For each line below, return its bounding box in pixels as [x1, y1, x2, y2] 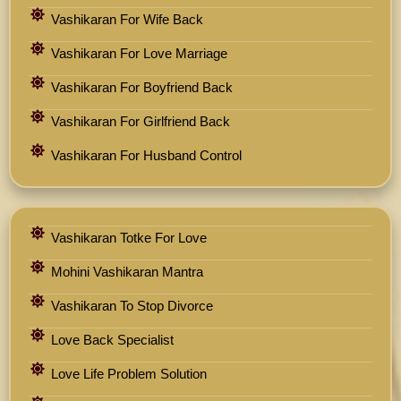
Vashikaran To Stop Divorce [51, 298, 213, 314]
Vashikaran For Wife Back [51, 12, 203, 28]
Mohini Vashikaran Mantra [51, 264, 203, 280]
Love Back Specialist [51, 332, 174, 348]
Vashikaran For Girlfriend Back [51, 114, 230, 130]
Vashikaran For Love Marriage [51, 46, 227, 62]
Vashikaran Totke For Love [51, 230, 207, 246]
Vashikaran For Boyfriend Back [51, 80, 233, 96]
